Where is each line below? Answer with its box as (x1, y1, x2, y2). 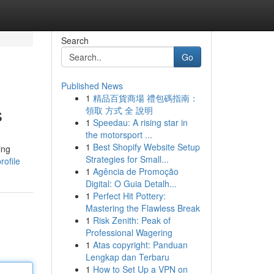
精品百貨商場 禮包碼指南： (92, 92, 198, 104)
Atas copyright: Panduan (92, 239, 188, 251)
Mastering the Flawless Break (85, 202, 200, 214)
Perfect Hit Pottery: (92, 190, 166, 202)
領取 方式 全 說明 (85, 104, 153, 116)
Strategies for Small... (85, 153, 169, 165)
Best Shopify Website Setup (92, 141, 200, 153)
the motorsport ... (85, 128, 152, 141)
